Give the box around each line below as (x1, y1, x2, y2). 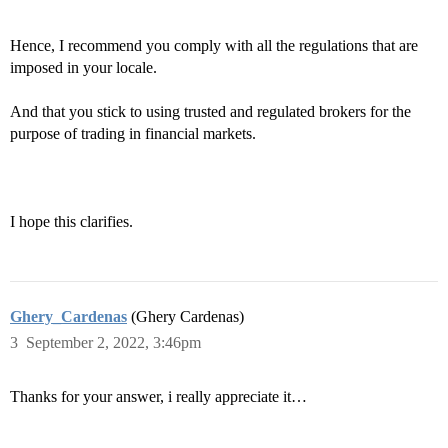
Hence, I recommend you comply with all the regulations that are (10, 37, 418, 54)
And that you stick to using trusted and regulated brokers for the (10, 103, 411, 120)
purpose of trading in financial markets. (10, 125, 256, 142)
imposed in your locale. (10, 59, 157, 76)
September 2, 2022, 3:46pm (26, 334, 201, 351)
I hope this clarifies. (10, 213, 133, 230)
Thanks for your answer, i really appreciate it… (10, 388, 307, 405)
